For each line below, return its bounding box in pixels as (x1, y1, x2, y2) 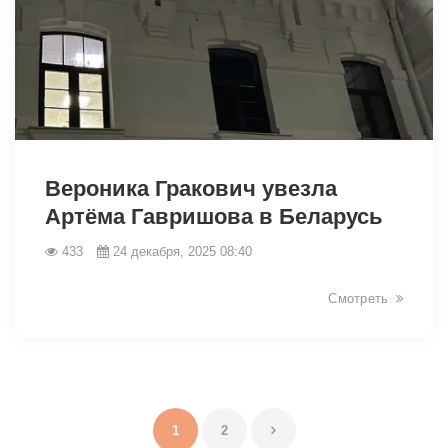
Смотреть (328, 290, 389, 306)
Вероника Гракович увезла (45, 175, 337, 201)
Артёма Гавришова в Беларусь (45, 203, 383, 229)
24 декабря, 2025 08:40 (113, 243, 252, 259)
